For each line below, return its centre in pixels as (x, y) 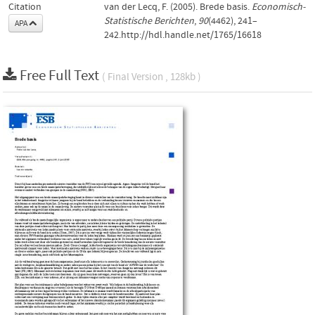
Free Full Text (61, 76)
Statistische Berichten (149, 21)
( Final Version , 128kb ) (152, 77)
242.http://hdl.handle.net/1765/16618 (183, 35)
